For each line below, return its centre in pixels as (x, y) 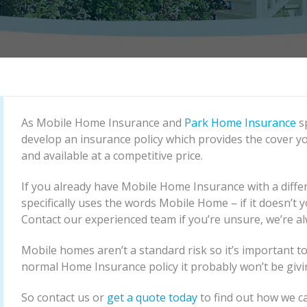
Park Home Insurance (240, 123)
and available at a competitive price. (114, 156)
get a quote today (152, 298)
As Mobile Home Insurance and (102, 123)
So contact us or (64, 298)
